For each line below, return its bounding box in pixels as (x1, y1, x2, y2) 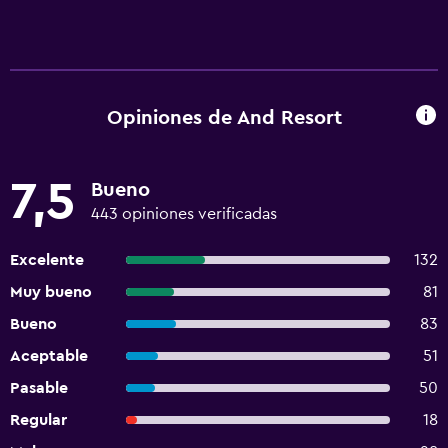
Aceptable (10, 348, 88, 364)
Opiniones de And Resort (106, 107, 342, 128)
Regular (10, 412, 67, 428)
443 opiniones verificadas (91, 206, 277, 222)
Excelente (10, 252, 84, 268)
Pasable (10, 380, 68, 396)
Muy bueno (10, 284, 92, 300)
